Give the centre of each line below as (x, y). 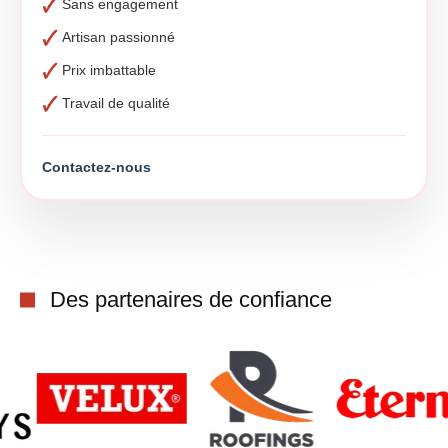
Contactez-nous (96, 167)
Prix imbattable (109, 70)
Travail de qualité (116, 103)
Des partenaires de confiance (191, 299)
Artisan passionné (118, 37)
